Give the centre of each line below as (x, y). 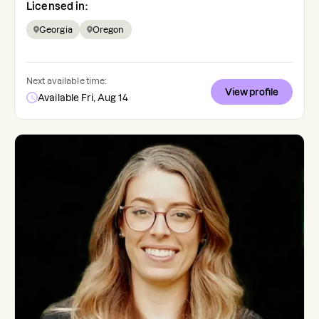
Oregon (108, 30)
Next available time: (67, 81)
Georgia (56, 30)
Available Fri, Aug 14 (83, 98)
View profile (252, 92)
